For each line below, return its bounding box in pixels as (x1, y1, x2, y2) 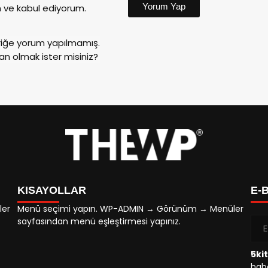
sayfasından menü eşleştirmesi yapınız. (17, 215, 181, 227)
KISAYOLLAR (17, 184, 86, 196)
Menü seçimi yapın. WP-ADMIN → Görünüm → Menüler (17, 202, 243, 215)
